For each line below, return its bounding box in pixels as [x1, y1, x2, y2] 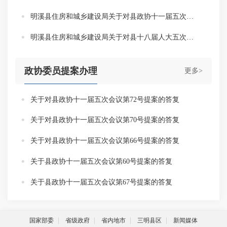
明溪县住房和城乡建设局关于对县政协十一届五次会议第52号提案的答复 [186, 13, 194, 21]
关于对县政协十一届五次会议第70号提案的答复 [30, 116, 179, 124]
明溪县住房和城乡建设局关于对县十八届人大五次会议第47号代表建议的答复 [186, 33, 194, 41]
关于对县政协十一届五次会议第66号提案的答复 [30, 137, 179, 145]
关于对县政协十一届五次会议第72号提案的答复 [30, 95, 179, 103]
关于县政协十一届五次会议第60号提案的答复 [30, 158, 172, 166]
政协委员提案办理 [24, 65, 97, 76]
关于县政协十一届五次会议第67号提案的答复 [30, 178, 172, 186]
